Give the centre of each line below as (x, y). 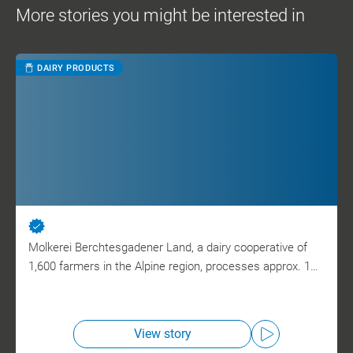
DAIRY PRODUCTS (76, 68)
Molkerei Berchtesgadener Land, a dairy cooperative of (168, 248)
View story (162, 334)
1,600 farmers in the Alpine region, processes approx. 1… (173, 267)
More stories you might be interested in (160, 16)
